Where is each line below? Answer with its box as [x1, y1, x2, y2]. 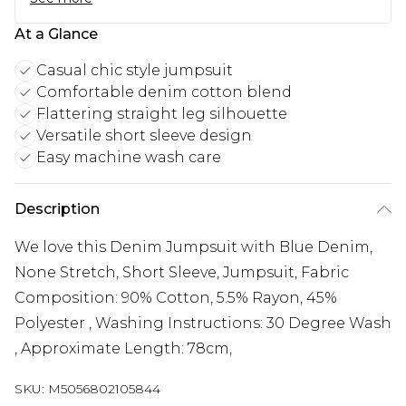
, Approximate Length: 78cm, [14, 340, 232, 358]
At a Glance [14, 25, 98, 43]
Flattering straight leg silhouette [36, 105, 287, 123]
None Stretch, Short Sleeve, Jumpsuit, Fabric [14, 264, 349, 282]
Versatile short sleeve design [36, 127, 252, 145]
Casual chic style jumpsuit [36, 62, 233, 80]
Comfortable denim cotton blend [36, 83, 292, 101]
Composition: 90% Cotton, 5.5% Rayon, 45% [14, 289, 337, 307]
